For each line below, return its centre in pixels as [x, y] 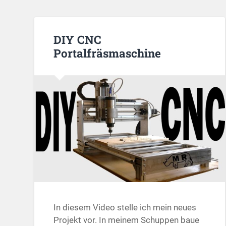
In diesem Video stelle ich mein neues [125, 208]
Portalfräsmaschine [107, 53]
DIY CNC [78, 39]
